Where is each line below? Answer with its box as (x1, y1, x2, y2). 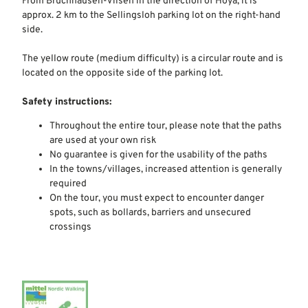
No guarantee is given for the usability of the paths (49, 148, 267, 161)
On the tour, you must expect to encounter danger (49, 192, 264, 204)
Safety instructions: (22, 96, 111, 108)
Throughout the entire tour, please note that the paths (49, 120, 282, 132)
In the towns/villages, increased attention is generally (49, 163, 282, 175)
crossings (49, 221, 91, 233)
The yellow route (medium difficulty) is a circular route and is (22, 52, 283, 65)
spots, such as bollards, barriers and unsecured (49, 206, 251, 219)
